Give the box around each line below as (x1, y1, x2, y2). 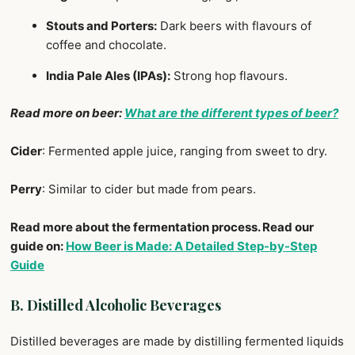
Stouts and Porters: (46, 18, 157, 34)
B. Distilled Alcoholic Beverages (10, 295, 221, 315)
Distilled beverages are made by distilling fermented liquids (10, 333, 344, 349)
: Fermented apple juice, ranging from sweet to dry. (42, 143, 327, 158)
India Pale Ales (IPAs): (46, 68, 170, 84)
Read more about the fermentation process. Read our (10, 219, 314, 235)
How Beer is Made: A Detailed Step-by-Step (66, 238, 317, 254)
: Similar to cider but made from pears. (42, 181, 256, 197)
